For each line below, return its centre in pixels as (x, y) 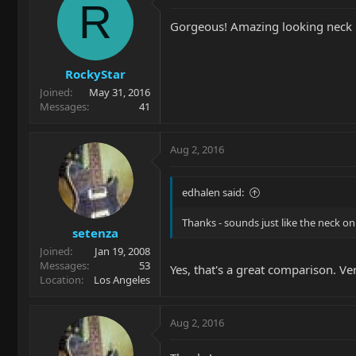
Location (60, 279)
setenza (95, 232)
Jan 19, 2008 (122, 251)
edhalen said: (213, 193)
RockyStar (95, 74)
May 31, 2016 (120, 93)
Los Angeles (122, 279)
